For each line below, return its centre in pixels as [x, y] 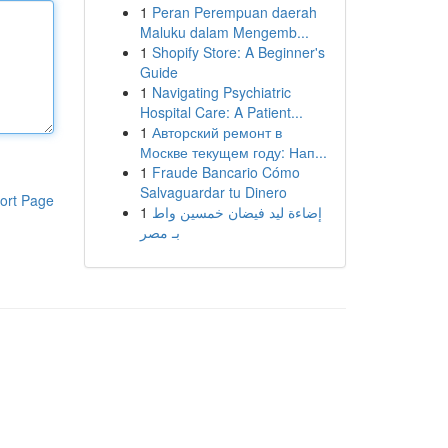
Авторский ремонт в [216, 132]
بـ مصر [159, 232]
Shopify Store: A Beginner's [238, 52]
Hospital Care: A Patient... [221, 112]
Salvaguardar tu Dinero [213, 192]
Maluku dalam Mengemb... [224, 32]
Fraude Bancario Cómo [225, 172]
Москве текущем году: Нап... [233, 152]
